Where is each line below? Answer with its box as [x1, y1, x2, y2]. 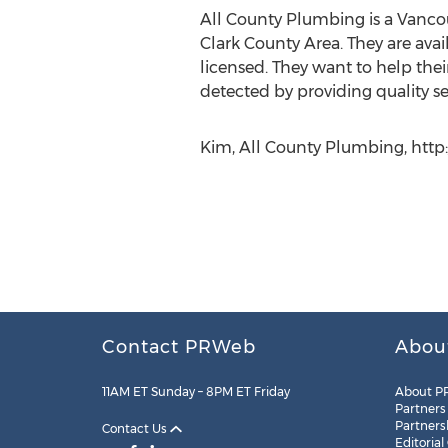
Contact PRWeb [102, 336, 256, 358]
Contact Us [102, 421, 170, 436]
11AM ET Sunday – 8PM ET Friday [102, 384, 290, 399]
